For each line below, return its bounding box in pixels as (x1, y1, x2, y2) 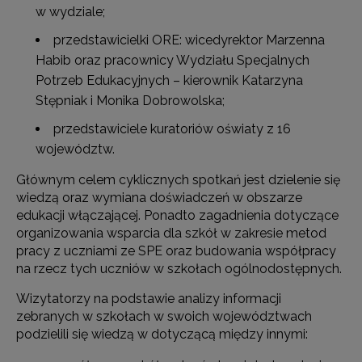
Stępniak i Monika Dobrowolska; (36, 93, 225, 108)
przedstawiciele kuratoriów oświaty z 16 (53, 121, 291, 137)
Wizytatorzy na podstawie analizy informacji (16, 291, 281, 306)
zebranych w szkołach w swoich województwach (16, 309, 312, 324)
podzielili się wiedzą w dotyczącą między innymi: (16, 326, 308, 342)
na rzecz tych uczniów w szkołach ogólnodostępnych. (16, 261, 342, 276)
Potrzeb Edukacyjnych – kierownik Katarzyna (36, 73, 303, 88)
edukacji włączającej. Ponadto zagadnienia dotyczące (16, 208, 339, 223)
